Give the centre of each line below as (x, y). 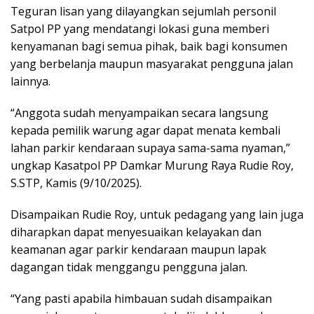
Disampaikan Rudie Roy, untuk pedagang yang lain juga (157, 214)
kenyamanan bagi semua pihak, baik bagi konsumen (149, 46)
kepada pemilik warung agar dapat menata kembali (145, 130)
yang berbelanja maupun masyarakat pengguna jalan (152, 63)
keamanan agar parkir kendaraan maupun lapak (138, 249)
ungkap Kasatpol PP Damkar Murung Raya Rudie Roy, (152, 165)
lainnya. (30, 81)
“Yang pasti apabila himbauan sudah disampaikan (141, 298)
